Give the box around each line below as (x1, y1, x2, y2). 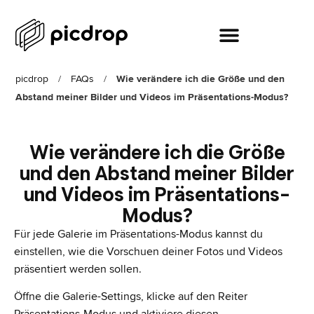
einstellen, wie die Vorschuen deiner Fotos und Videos (14, 245, 282, 259)
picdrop (15, 73, 49, 85)
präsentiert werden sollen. (14, 262, 142, 276)
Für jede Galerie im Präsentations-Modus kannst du (14, 227, 263, 241)
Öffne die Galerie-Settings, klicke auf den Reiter (14, 289, 247, 304)
